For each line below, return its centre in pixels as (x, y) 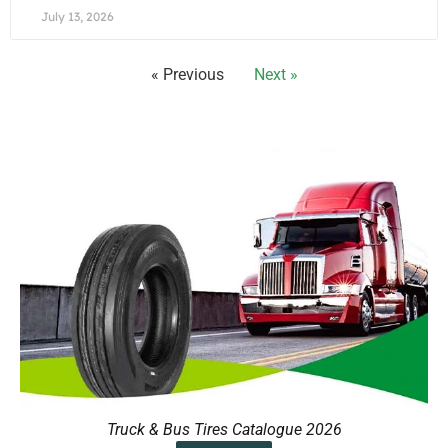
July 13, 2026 (77, 17)
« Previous (187, 75)
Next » (275, 75)
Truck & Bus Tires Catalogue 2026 (224, 430)
